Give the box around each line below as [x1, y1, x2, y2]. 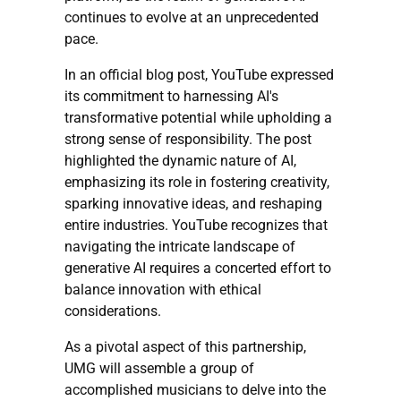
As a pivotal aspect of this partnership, [64, 337, 306, 355]
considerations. [64, 302, 161, 320]
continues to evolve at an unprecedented [64, 8, 319, 26]
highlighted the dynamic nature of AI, [64, 151, 296, 169]
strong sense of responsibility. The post [64, 130, 311, 148]
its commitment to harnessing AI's [64, 87, 278, 105]
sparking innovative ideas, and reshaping [64, 194, 322, 212]
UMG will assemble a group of [64, 359, 254, 377]
